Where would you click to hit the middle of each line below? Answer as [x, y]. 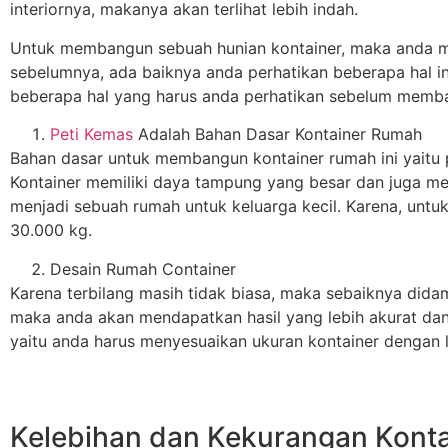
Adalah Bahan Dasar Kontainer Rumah [277, 134]
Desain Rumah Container [143, 268]
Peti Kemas [91, 134]
